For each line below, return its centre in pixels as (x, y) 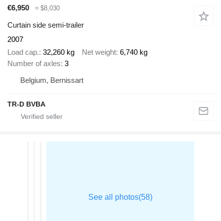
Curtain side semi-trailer (46, 25)
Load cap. (23, 52)
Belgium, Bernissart (52, 80)
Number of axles (34, 64)
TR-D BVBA (26, 104)
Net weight (99, 52)
